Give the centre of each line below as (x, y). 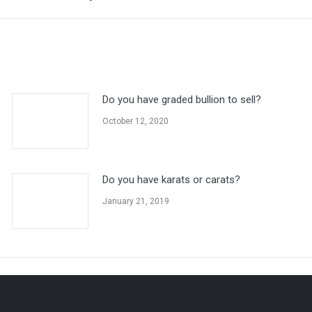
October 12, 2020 (136, 121)
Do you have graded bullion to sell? (182, 100)
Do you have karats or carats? (172, 180)
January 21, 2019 (136, 201)
